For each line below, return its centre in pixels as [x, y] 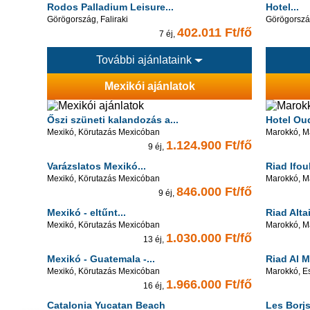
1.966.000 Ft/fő [209, 284]
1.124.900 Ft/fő [209, 145]
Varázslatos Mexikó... [97, 166]
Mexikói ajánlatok [149, 86]
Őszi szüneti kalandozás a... [113, 120]
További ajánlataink [145, 60]
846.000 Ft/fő [214, 192]
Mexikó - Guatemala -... [101, 259]
